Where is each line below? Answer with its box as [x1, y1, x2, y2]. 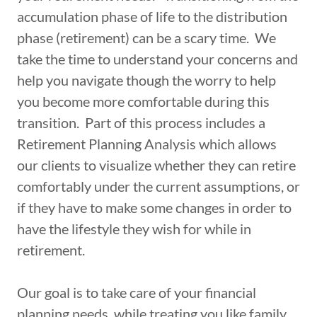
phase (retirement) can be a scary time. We [17, 29, 276, 46]
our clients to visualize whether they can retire [17, 156, 296, 173]
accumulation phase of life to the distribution [17, 8, 287, 25]
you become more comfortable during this [17, 93, 270, 110]
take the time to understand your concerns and [17, 50, 298, 67]
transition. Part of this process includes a [17, 114, 265, 131]
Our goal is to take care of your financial [17, 284, 256, 301]
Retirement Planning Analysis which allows [17, 135, 277, 152]
